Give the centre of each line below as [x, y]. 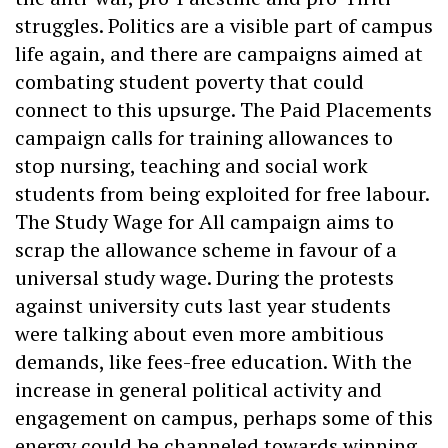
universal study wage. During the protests [204, 277]
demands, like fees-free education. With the [213, 361]
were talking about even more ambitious [199, 333]
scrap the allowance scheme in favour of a [206, 249]
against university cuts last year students [203, 305]
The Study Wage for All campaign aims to [204, 221]
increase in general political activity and [198, 389]
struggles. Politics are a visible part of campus [224, 25]
